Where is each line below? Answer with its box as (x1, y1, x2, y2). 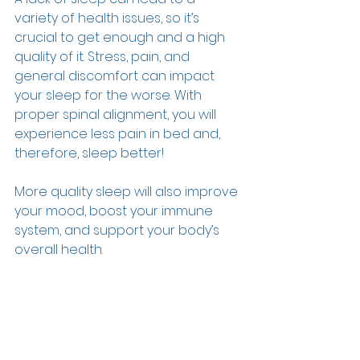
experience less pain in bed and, (14, 125, 223, 144)
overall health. (14, 240, 103, 260)
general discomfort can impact (14, 67, 218, 86)
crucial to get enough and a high (14, 28, 228, 47)
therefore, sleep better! (14, 144, 170, 163)
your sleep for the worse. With (14, 86, 205, 105)
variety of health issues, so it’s (14, 9, 202, 28)
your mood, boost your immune (14, 202, 216, 221)
